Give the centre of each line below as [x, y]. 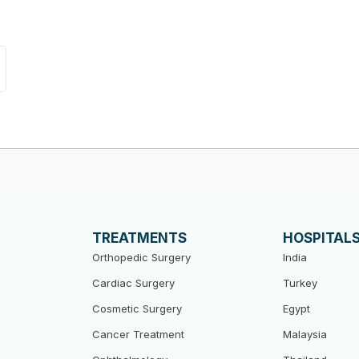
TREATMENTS [139, 238]
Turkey [301, 283]
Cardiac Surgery [133, 283]
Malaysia [305, 334]
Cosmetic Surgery [137, 309]
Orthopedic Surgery [141, 257]
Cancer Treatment [138, 334]
